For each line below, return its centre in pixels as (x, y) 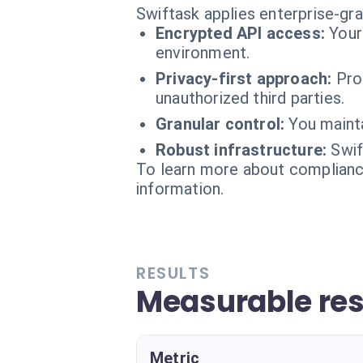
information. (180, 189)
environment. (203, 53)
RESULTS (173, 273)
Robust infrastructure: (241, 150)
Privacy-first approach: (244, 79)
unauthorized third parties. (250, 98)
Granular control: (220, 124)
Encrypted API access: (240, 33)
